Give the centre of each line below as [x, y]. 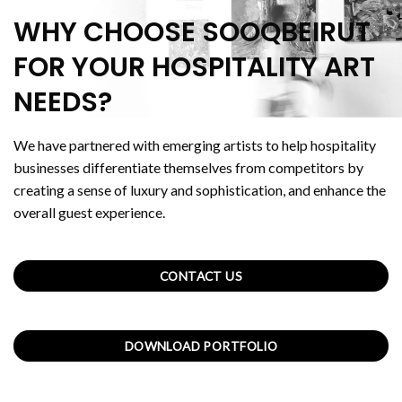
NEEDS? [63, 102]
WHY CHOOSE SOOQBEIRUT [192, 32]
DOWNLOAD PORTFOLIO [201, 346]
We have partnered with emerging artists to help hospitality [195, 144]
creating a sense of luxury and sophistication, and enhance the [200, 189]
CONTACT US [201, 275]
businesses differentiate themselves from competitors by [188, 167]
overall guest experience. [89, 212]
